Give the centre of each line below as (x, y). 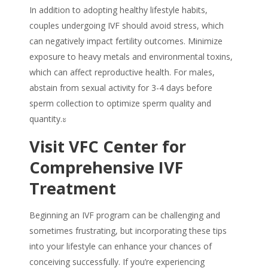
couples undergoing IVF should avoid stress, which (127, 26)
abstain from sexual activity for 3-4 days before (121, 88)
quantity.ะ (48, 119)
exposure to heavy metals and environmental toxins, (131, 57)
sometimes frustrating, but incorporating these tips (128, 231)
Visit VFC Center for (108, 147)
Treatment (73, 188)
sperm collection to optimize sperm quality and (120, 103)
